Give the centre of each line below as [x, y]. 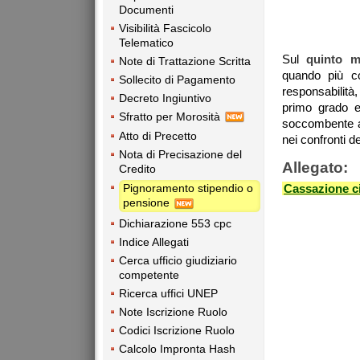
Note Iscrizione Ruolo [173, 311]
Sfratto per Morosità [171, 116]
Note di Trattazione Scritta [185, 61]
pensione [148, 203]
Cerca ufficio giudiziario [178, 260]
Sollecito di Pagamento [177, 79]
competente [149, 274]
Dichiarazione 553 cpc [175, 223]
